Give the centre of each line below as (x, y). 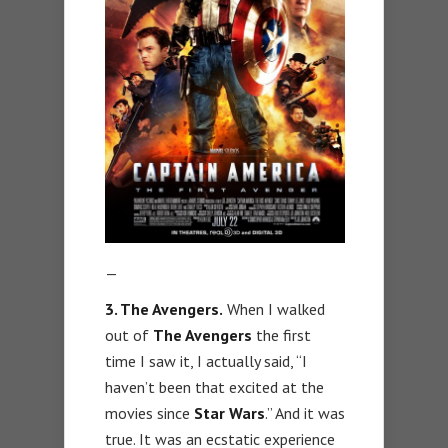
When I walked (274, 308)
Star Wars (229, 412)
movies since (149, 412)
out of (129, 334)
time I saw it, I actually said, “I (206, 360)
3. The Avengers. (164, 308)
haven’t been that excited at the (214, 386)
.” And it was (305, 412)
